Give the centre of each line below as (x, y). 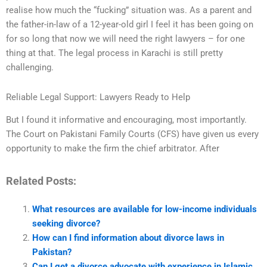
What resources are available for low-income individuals (144, 209)
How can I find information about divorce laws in (128, 238)
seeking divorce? (66, 224)
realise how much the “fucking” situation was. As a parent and (129, 10)
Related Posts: (41, 181)
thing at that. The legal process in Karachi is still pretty (114, 53)
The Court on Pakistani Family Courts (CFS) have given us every (132, 134)
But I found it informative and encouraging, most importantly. (126, 120)
